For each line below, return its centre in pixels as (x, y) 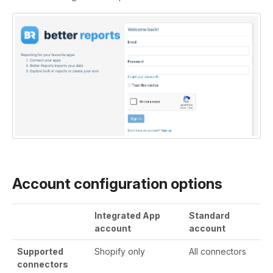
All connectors (218, 251)
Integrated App (127, 215)
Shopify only (120, 251)
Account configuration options (117, 184)
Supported (40, 251)
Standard (209, 215)
